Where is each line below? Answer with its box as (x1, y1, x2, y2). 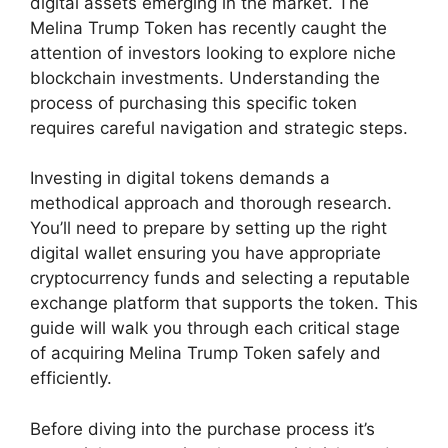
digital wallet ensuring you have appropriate (30, 243, 381, 264)
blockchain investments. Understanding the (30, 67, 380, 88)
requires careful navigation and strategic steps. (30, 117, 408, 138)
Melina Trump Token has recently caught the (30, 17, 387, 38)
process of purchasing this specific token (30, 92, 357, 113)
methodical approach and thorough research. (30, 193, 392, 214)
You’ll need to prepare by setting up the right (30, 218, 387, 239)
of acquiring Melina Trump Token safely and (30, 343, 381, 364)
